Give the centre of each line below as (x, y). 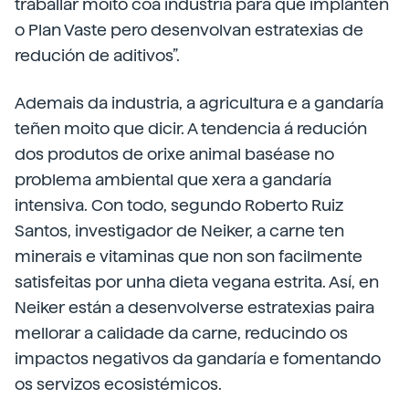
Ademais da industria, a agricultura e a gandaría (199, 103)
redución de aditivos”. (97, 56)
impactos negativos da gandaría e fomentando (198, 359)
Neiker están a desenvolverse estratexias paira (194, 308)
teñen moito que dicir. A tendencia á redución (191, 129)
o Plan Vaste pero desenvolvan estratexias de (189, 30)
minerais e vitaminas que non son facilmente (189, 257)
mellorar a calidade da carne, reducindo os (181, 333)
